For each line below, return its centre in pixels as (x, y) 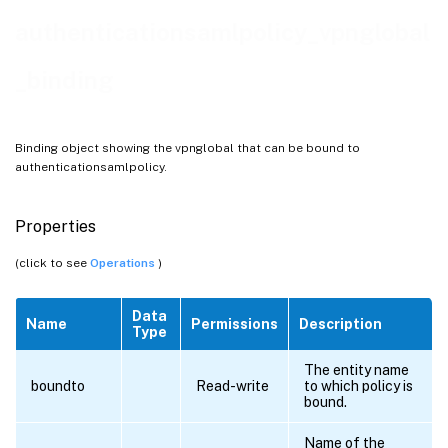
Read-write (232, 386)
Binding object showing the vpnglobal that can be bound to (187, 147)
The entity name (356, 370)
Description (340, 324)
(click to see (52, 263)
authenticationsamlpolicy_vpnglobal (222, 32)
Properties (55, 226)
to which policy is (358, 386)
